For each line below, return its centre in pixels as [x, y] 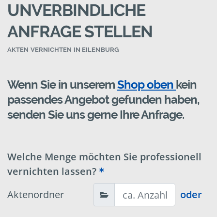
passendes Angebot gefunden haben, [103, 100]
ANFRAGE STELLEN [80, 32]
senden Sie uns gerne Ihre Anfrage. [96, 115]
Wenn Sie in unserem [62, 85]
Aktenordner [36, 195]
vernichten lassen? [52, 171]
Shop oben [147, 85]
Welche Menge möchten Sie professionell [104, 157]
